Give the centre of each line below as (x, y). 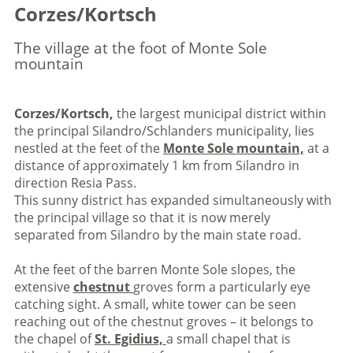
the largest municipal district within (219, 113)
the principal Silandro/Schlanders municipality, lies (164, 131)
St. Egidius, (130, 339)
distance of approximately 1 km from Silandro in (156, 165)
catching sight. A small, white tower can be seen (155, 304)
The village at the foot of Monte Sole (140, 48)
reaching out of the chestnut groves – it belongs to (163, 321)
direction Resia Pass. (75, 183)
